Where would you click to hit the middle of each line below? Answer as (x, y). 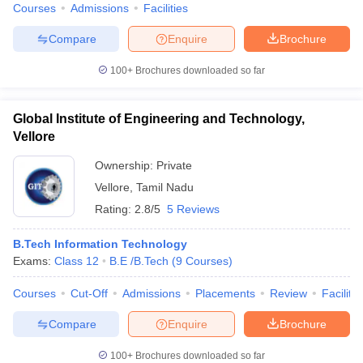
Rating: (115, 209)
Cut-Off (89, 293)
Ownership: (126, 165)
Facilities (166, 8)
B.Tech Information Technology (100, 244)
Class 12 (77, 261)
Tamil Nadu (165, 187)
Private (174, 165)
